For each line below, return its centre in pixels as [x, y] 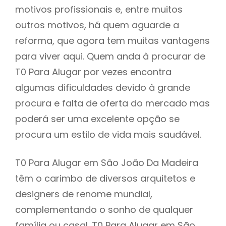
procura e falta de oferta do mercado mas [112, 103]
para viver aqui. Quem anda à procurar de [110, 56]
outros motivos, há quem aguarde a [97, 25]
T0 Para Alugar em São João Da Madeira [107, 162]
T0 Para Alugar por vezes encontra [93, 72]
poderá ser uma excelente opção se [97, 119]
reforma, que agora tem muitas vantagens [112, 40]
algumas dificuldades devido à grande [103, 87]
